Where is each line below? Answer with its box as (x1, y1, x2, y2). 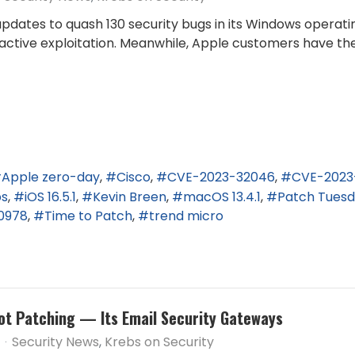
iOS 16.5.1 (25, 187, 76, 206)
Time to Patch (44, 207, 132, 226)
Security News (12, 333, 99, 352)
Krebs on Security (105, 333, 214, 352)
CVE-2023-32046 (167, 168, 275, 187)
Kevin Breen (93, 187, 166, 206)
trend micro (149, 207, 223, 226)
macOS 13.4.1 (183, 187, 261, 206)
